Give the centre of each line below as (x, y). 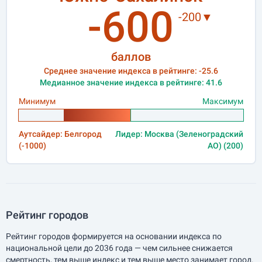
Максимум (223, 101)
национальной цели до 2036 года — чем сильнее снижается (119, 248)
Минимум (37, 101)
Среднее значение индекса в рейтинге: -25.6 (131, 71)
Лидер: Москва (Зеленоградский (179, 134)
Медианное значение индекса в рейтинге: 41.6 (131, 82)
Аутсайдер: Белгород (60, 134)
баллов (131, 57)
